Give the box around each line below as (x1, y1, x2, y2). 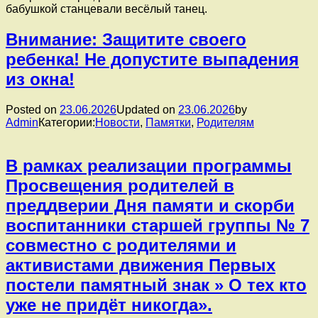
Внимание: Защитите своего (6, 29, 246, 49)
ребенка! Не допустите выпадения (6, 49, 299, 69)
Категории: (38, 116, 95, 128)
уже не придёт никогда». (6, 295, 212, 314)
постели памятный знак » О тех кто (6, 275, 307, 295)
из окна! (6, 69, 75, 89)
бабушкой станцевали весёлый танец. (6, 2, 207, 15)
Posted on (6, 103, 60, 116)
